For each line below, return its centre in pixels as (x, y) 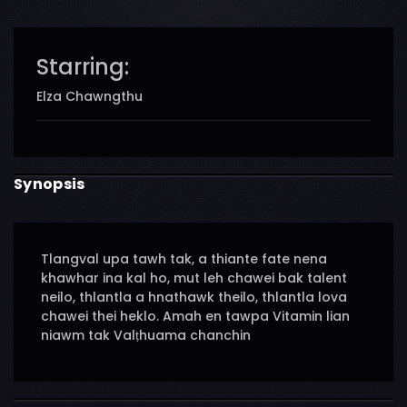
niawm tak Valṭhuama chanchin (146, 336)
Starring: (83, 67)
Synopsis (50, 184)
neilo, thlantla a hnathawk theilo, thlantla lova (194, 298)
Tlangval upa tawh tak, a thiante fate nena (184, 259)
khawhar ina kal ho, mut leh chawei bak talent (194, 278)
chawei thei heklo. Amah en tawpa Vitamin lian (195, 317)
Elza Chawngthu (89, 97)
